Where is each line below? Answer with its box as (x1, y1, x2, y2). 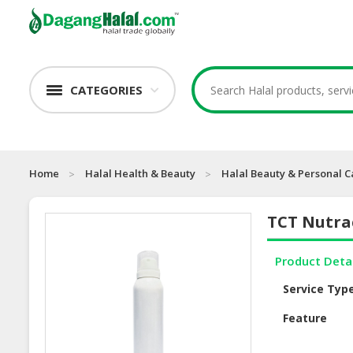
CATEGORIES (70, 82, 143, 98)
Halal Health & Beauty (85, 166, 195, 181)
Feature (283, 310, 328, 326)
